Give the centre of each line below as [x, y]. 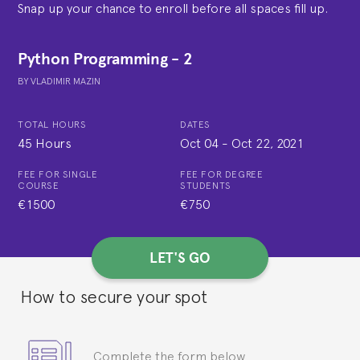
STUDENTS [206, 185]
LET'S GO [180, 258]
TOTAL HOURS [52, 124]
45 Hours [45, 142]
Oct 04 [199, 142]
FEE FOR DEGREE [222, 174]
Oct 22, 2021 [268, 142]
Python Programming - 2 [105, 59]
